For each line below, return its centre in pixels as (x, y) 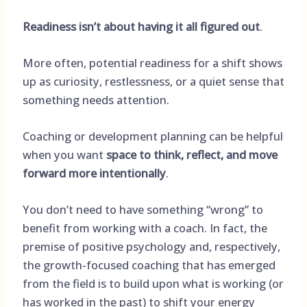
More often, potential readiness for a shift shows (152, 62)
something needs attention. (96, 99)
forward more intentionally (94, 173)
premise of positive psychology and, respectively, (151, 247)
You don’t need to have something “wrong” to (143, 210)
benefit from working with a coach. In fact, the (145, 228)
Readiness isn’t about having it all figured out (141, 26)
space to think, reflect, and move (192, 155)
